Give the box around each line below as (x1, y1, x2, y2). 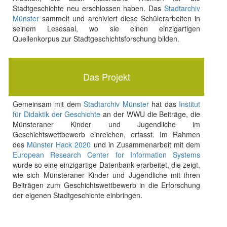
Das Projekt (83, 70, 130, 83)
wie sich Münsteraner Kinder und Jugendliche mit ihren (12, 170, 201, 180)
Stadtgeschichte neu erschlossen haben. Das (12, 3, 165, 13)
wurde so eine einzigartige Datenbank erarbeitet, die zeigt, (12, 160, 201, 170)
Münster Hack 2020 (27, 139, 91, 149)
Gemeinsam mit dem (12, 99, 84, 109)
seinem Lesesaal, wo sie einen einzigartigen (12, 23, 201, 33)
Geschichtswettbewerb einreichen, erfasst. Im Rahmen (12, 129, 201, 139)
